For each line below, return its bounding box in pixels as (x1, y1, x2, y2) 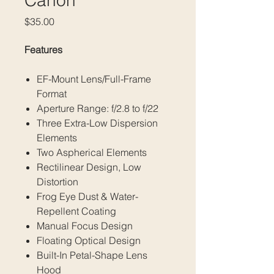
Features (24, 43, 62, 56)
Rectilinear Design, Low (37, 161, 141, 173)
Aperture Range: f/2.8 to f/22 (37, 102, 158, 114)
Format (37, 87, 67, 100)
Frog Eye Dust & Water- (37, 190, 138, 202)
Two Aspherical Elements (37, 146, 147, 158)
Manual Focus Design (37, 220, 133, 232)
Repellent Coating (37, 205, 116, 217)
